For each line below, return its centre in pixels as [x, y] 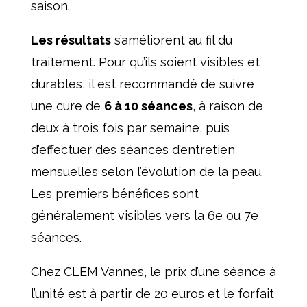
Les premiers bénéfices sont [114, 194]
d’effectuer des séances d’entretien [133, 150]
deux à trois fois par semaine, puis [130, 128]
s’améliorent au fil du [171, 40]
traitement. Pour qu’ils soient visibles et [145, 62]
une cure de [67, 106]
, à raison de [228, 106]
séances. [58, 238]
